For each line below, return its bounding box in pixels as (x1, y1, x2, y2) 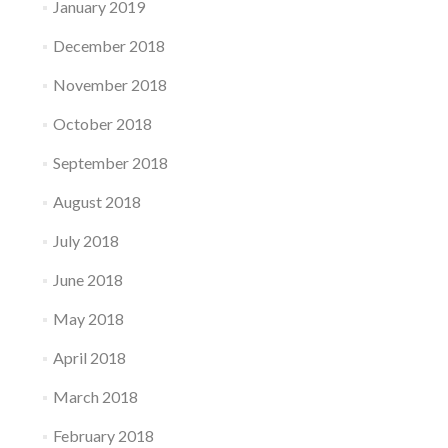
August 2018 (52, 191, 141, 211)
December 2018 (52, 35, 165, 55)
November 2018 (52, 74, 167, 94)
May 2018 (52, 308, 124, 328)
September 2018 (52, 152, 168, 172)
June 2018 (52, 269, 123, 289)
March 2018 (52, 386, 138, 406)
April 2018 (52, 347, 126, 367)
